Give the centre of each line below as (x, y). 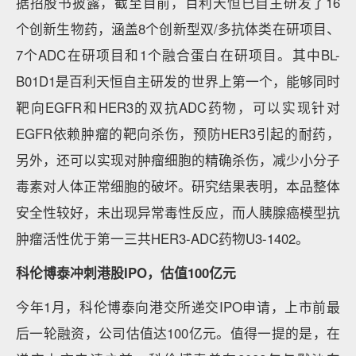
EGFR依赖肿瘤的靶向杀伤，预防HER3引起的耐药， (178, 133)
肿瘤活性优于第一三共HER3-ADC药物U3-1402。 (163, 238)
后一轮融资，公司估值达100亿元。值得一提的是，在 (178, 333)
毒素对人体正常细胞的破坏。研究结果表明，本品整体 (178, 186)
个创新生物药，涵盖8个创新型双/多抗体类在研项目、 (178, 29)
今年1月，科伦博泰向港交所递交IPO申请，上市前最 (178, 307)
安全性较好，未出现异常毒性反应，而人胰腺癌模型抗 (178, 212)
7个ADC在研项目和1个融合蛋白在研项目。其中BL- (178, 55)
